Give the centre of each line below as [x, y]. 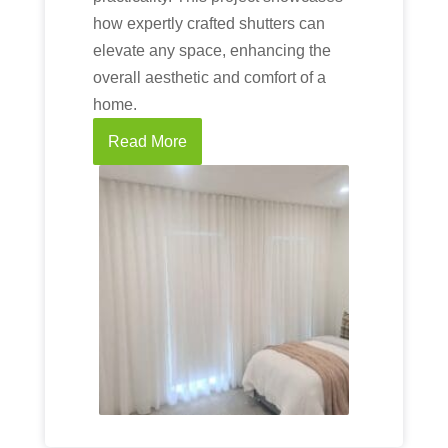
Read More [147, 141]
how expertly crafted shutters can [208, 23]
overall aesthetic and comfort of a [209, 77]
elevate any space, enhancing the [211, 50]
